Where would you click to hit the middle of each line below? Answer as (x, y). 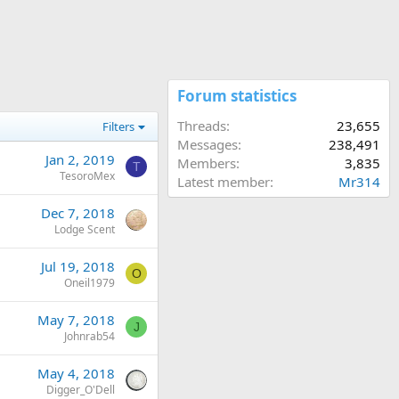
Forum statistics (237, 96)
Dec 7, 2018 (78, 213)
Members (207, 163)
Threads (202, 126)
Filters (119, 126)
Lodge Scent (85, 229)
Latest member (224, 182)
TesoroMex (87, 176)
